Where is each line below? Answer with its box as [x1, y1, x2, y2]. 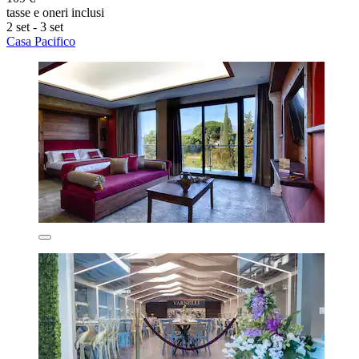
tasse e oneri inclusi [6, 5, 104, 19]
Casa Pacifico [6, 34, 75, 48]
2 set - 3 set [6, 19, 63, 34]
